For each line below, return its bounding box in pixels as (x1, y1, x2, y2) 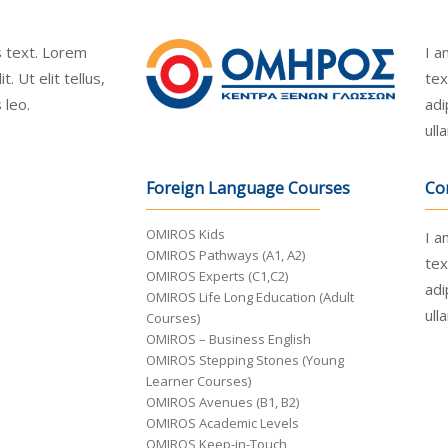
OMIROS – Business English (146, 330, 312, 349)
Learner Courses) (146, 372, 252, 391)
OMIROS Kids (146, 225, 226, 244)
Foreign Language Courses (146, 177, 351, 200)
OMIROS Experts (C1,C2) (146, 267, 289, 286)
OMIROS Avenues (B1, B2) (146, 393, 300, 412)
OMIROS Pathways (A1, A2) (146, 246, 306, 265)
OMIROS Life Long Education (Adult (146, 288, 355, 307)
